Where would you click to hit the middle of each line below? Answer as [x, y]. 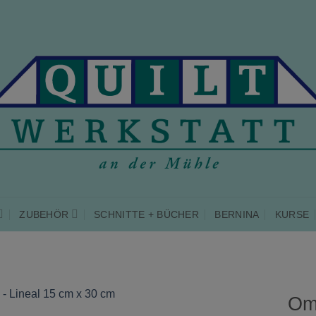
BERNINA [237, 214]
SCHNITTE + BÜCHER [147, 214]
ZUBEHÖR [44, 214]
